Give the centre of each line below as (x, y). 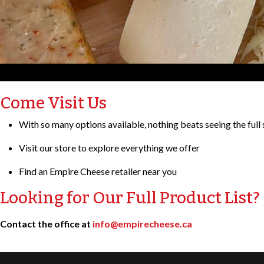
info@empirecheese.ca (142, 223)
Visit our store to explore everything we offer (109, 147)
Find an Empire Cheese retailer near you (98, 171)
